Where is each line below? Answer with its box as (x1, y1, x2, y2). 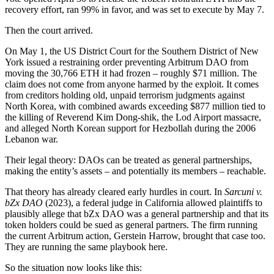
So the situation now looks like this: (5, 262, 142, 273)
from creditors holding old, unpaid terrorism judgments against (5, 89, 245, 100)
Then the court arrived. (5, 24, 93, 35)
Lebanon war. (5, 133, 58, 144)
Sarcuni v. (224, 186, 262, 197)
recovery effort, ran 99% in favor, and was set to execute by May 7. (5, 4, 264, 15)
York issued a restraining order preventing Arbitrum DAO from (5, 56, 248, 67)
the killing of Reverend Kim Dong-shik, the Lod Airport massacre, (5, 111, 261, 122)
